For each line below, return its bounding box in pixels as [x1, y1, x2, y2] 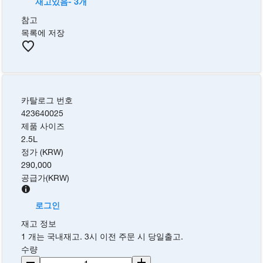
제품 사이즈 [21, 120, 65, 131]
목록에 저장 [21, 27, 65, 38]
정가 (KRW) [21, 146, 64, 157]
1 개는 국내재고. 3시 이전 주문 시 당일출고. [21, 231, 184, 241]
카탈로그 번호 [21, 95, 73, 105]
